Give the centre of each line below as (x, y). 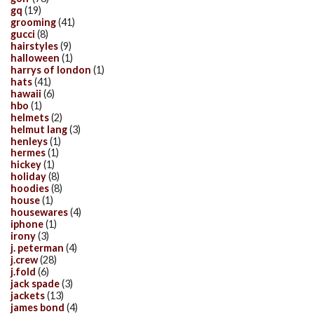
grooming (33, 22)
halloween (35, 57)
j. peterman (37, 248)
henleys (29, 141)
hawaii (26, 93)
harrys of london (51, 69)
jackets (28, 295)
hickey (26, 165)
